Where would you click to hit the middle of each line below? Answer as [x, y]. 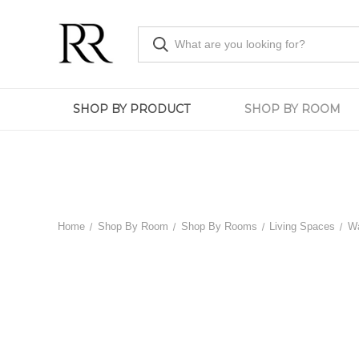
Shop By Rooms [219, 226]
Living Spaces [303, 226]
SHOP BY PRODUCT [131, 109]
